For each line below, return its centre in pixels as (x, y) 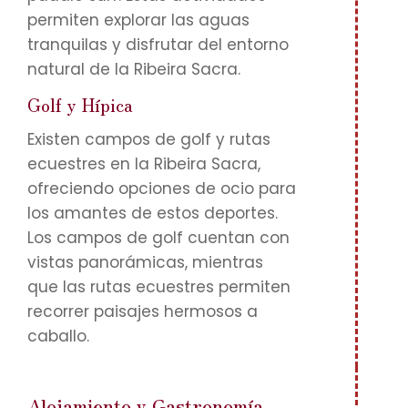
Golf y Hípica (80, 104)
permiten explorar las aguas (138, 20)
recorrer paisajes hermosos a (143, 311)
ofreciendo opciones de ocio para (162, 189)
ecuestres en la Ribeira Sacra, (144, 164)
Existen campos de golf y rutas (149, 139)
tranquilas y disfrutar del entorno (158, 45)
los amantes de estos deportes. (153, 213)
